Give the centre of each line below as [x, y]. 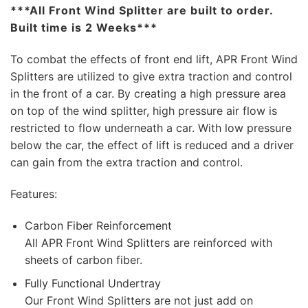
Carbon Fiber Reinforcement [98, 225]
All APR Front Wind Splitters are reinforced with [148, 242]
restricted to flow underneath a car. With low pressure [151, 128]
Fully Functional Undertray [92, 284]
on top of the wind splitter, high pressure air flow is [144, 111]
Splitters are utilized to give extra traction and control [151, 77]
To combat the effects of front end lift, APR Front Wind [154, 59]
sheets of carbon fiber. [83, 260]
